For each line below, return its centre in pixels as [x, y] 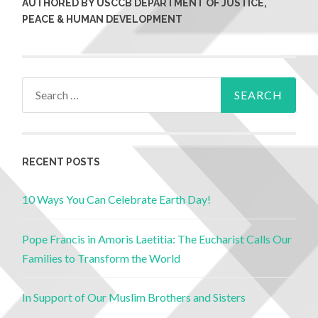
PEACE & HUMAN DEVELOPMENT [103, 19]
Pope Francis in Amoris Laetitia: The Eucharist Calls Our [157, 238]
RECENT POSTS [61, 162]
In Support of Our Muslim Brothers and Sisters [134, 297]
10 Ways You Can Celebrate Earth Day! [117, 199]
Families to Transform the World [102, 258]
